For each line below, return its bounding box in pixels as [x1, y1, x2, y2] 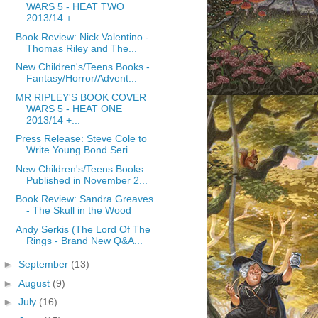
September [18, 258, 71, 270]
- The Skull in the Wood [26, 204, 131, 216]
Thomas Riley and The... [26, 42, 137, 54]
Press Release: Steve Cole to [15, 133, 147, 144]
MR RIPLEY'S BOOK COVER [15, 91, 146, 103]
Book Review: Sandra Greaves [15, 193, 153, 204]
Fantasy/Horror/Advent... [26, 72, 137, 84]
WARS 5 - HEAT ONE [26, 102, 122, 114]
